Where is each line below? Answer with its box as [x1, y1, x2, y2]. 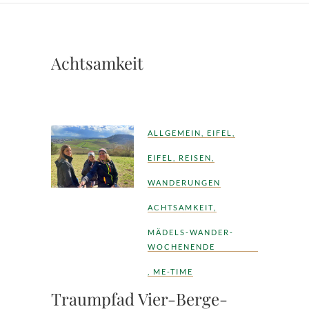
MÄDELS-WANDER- [148, 227, 234, 237]
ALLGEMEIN [148, 128, 201, 137]
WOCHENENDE [148, 241, 215, 251]
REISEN [179, 152, 212, 162]
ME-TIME [153, 266, 193, 276]
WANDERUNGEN [148, 177, 221, 187]
